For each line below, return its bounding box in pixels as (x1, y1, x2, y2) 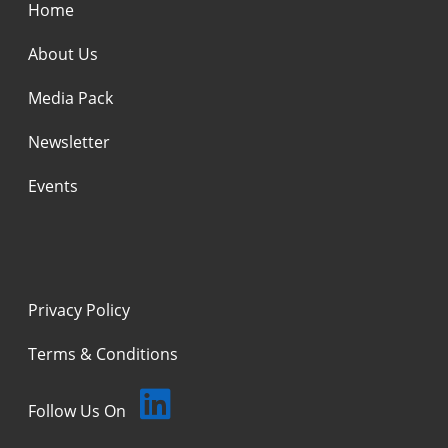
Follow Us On (28, 399, 130, 422)
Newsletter (28, 130, 110, 153)
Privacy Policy (28, 298, 130, 321)
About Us (28, 42, 98, 65)
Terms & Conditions (28, 342, 178, 365)
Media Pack (28, 86, 113, 109)
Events (28, 174, 78, 197)
